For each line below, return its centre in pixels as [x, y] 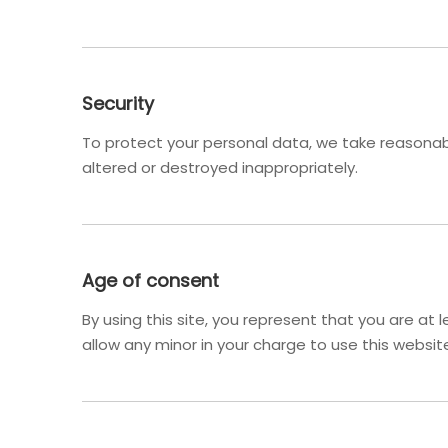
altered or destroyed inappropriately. [220, 167]
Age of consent [150, 280]
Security [118, 103]
